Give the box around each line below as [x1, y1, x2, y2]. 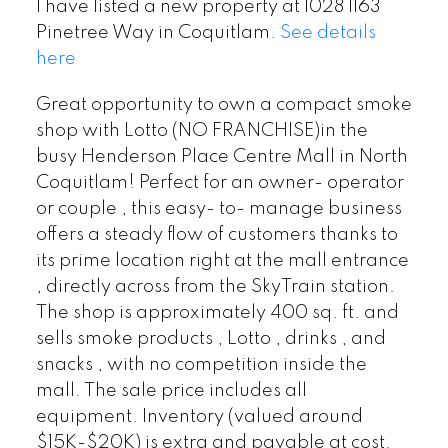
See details [279, 23, 376, 42]
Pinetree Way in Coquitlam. [35, 23, 280, 42]
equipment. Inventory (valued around [35, 407, 363, 426]
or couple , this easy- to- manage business [35, 199, 402, 218]
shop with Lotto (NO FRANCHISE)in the [35, 121, 368, 140]
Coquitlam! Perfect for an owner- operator [35, 173, 404, 192]
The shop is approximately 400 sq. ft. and [35, 303, 399, 322]
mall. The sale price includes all [35, 381, 307, 400]
